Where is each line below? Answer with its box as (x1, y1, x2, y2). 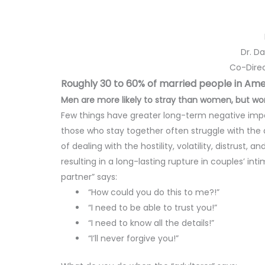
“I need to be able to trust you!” (86, 202, 218, 214)
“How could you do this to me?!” (86, 186, 220, 198)
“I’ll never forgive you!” (86, 232, 179, 244)
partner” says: (61, 171, 118, 183)
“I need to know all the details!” (86, 217, 215, 229)
